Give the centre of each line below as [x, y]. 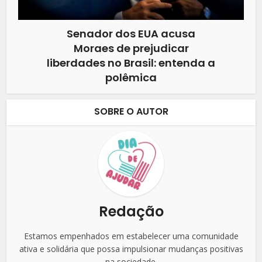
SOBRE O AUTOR [131, 111]
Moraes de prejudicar [131, 48]
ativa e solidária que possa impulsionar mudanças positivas [131, 249]
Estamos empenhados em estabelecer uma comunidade [131, 236]
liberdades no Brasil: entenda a [131, 63]
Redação [131, 211]
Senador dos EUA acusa [131, 33]
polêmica [131, 77]
